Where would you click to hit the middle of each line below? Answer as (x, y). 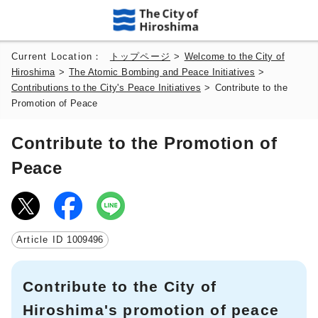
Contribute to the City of (120, 286)
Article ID (42, 240)
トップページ (140, 56)
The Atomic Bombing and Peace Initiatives (162, 72)
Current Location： (61, 56)
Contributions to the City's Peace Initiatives (106, 88)
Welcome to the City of (234, 56)
